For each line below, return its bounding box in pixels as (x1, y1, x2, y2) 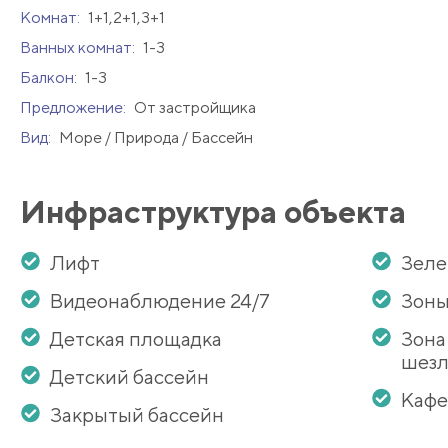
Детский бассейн (50, 365, 209, 389)
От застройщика (134, 98, 256, 118)
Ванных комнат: (20, 38, 138, 58)
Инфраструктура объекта (20, 193, 406, 231)
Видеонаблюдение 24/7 (50, 289, 270, 313)
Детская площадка (50, 327, 222, 351)
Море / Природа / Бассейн (59, 128, 253, 148)
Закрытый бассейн (50, 403, 224, 427)
